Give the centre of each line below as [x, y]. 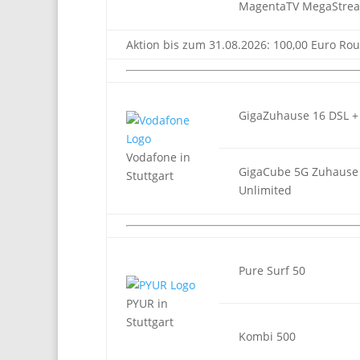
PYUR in [147, 303]
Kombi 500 [267, 336]
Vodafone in [158, 157]
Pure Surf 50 [272, 270]
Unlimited [265, 190]
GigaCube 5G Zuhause [299, 172]
